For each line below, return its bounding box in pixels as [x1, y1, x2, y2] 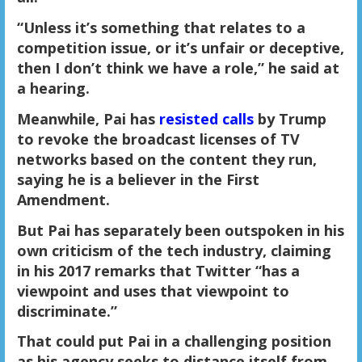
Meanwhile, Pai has [16, 108, 159, 128]
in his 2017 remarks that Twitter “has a [16, 260, 300, 280]
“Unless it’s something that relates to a [16, 17, 305, 37]
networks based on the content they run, [16, 149, 317, 169]
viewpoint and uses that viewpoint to [16, 280, 289, 301]
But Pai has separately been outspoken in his [16, 220, 344, 240]
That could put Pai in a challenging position [16, 331, 331, 351]
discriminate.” [16, 301, 117, 321]
